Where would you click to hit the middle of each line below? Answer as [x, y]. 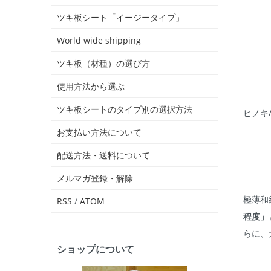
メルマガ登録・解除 [95, 178]
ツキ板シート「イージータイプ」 [120, 18]
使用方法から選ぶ [91, 87]
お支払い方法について [99, 132]
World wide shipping [99, 41]
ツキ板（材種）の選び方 [103, 64]
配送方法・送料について [103, 155]
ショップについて [96, 250]
